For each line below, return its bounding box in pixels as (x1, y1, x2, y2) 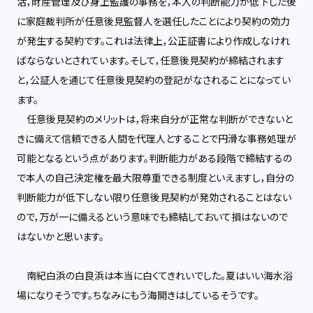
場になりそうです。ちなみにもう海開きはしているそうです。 (17, 289, 259, 303)
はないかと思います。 (17, 230, 104, 244)
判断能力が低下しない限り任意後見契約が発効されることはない (17, 191, 291, 205)
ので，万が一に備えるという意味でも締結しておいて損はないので (17, 210, 288, 224)
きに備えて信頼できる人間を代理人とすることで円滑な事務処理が (17, 132, 296, 146)
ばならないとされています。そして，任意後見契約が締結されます (17, 54, 284, 68)
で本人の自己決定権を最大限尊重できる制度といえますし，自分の (17, 171, 294, 185)
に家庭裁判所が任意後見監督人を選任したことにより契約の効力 (17, 15, 290, 29)
